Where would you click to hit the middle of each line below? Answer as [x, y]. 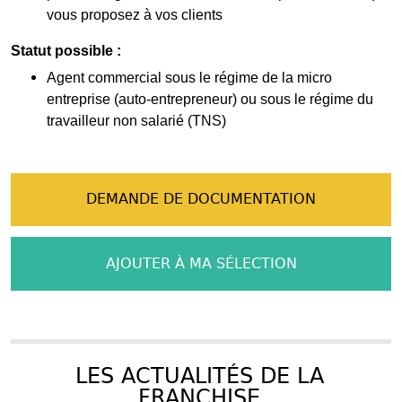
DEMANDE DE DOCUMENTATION [201, 199]
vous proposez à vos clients [135, 14]
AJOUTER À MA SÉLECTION [201, 263]
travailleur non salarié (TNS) [136, 120]
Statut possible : [66, 50]
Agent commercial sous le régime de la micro [189, 77]
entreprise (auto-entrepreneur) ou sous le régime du [210, 99]
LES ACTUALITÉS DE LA [199, 376]
